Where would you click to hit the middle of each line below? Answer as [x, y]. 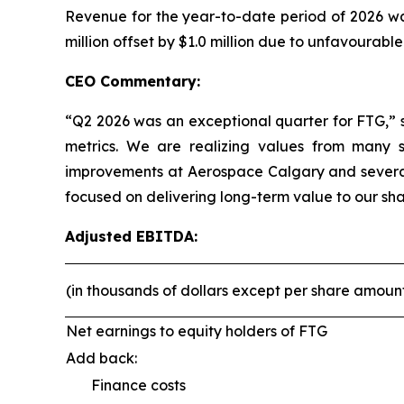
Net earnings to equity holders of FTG [197, 331]
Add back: [101, 358]
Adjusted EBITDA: [131, 237]
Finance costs [126, 386]
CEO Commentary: [133, 82]
